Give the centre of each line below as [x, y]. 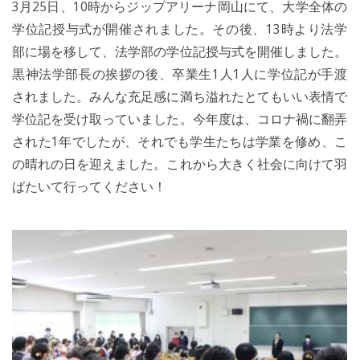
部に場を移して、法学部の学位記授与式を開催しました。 [180, 51]
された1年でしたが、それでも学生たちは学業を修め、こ [180, 141]
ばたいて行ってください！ [89, 186]
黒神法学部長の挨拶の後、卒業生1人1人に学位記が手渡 [180, 74]
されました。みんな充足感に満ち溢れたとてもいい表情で [180, 96]
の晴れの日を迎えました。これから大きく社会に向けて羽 [180, 164]
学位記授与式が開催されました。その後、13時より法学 [180, 29]
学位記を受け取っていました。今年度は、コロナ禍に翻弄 [180, 119]
